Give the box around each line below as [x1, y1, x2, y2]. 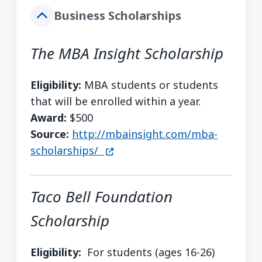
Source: [30, 127, 69, 142]
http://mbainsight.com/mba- [72, 127, 218, 142]
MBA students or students [81, 78, 218, 92]
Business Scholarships [54, 7, 181, 23]
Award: [30, 111, 67, 125]
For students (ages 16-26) [81, 244, 215, 259]
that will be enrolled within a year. [30, 94, 201, 109]
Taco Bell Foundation [30, 185, 173, 207]
